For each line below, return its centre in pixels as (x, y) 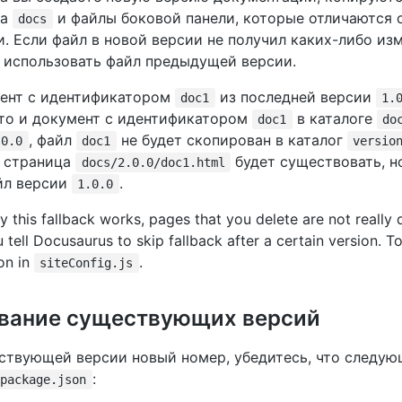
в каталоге (334, 118)
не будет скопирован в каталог (232, 140)
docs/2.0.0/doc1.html (153, 162)
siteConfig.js (87, 263)
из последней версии (295, 97)
